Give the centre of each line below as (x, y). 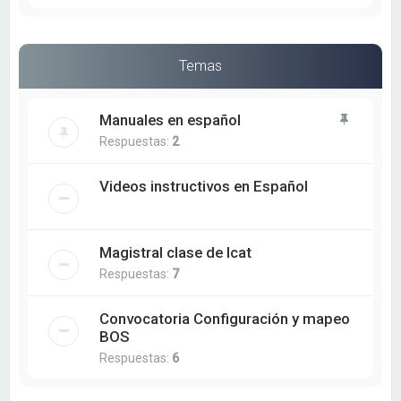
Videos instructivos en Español (204, 187)
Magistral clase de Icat (176, 253)
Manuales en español (171, 120)
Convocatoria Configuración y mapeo (225, 319)
